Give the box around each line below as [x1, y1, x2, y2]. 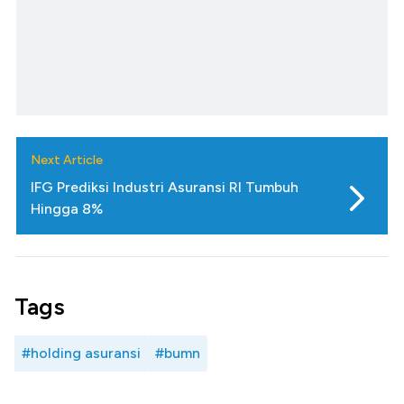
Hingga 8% [31, 200, 103, 218]
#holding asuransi [22, 344, 141, 363]
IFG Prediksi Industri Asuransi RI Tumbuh [31, 179, 298, 197]
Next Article [31, 152, 103, 169]
